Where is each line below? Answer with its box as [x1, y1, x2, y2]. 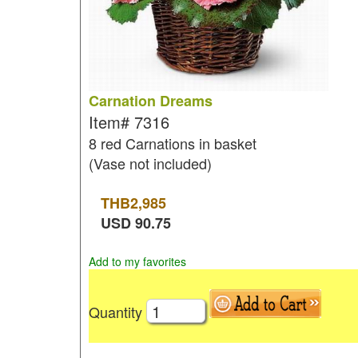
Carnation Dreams [88, 90, 213, 111]
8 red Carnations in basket [88, 133, 257, 153]
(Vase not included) [88, 153, 212, 173]
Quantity [88, 300, 146, 322]
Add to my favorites [88, 253, 186, 269]
